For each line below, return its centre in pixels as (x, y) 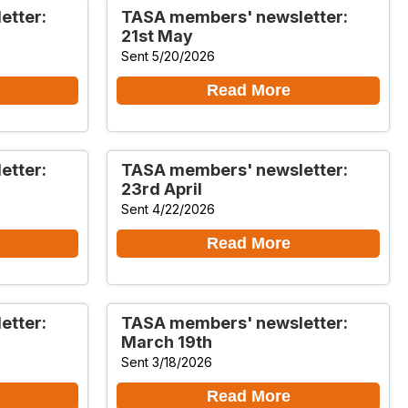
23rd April (162, 189)
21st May (157, 36)
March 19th (167, 342)
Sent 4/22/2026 (168, 209)
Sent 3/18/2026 (167, 362)
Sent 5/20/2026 (168, 56)
